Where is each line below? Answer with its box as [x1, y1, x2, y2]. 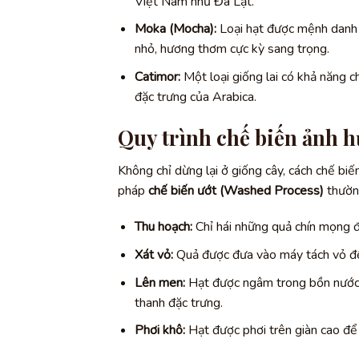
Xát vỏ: [134, 245, 173, 264]
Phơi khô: [134, 321, 185, 340]
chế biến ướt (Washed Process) [148, 181, 324, 200]
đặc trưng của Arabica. [134, 87, 256, 106]
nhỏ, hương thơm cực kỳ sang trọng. [134, 40, 329, 58]
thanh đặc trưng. [134, 293, 223, 312]
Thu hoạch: [134, 218, 192, 236]
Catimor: [134, 67, 180, 86]
